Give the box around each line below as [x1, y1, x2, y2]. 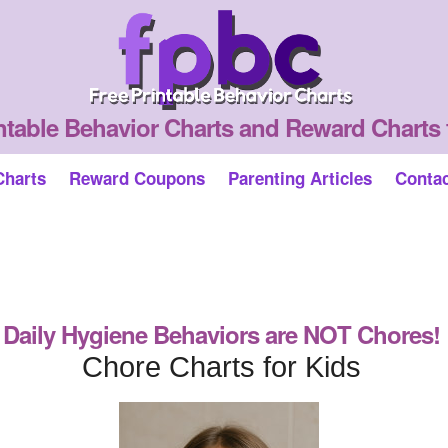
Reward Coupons [69, 166, 205, 190]
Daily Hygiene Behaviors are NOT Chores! [3, 317, 440, 351]
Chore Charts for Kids [82, 351, 361, 383]
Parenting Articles [228, 166, 372, 190]
